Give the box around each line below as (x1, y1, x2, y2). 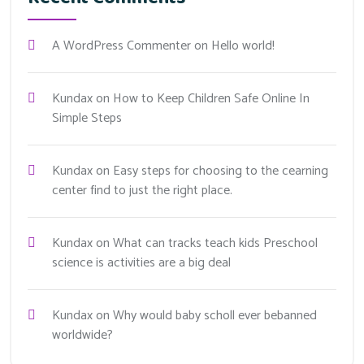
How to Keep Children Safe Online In (113, 88, 310, 110)
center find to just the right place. (52, 180, 232, 202)
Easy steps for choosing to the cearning (113, 160, 328, 183)
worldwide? (52, 324, 113, 347)
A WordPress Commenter (52, 35, 191, 58)
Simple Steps (52, 107, 122, 130)
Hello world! (211, 35, 275, 58)
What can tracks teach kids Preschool (113, 232, 318, 255)
